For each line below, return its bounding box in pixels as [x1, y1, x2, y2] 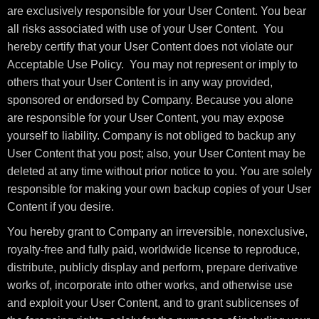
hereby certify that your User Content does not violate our [7, 41, 293, 53]
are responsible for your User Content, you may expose [7, 112, 284, 124]
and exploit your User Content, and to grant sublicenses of [7, 297, 298, 309]
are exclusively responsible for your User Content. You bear [7, 5, 306, 17]
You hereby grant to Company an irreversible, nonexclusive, [7, 226, 308, 238]
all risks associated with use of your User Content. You [7, 23, 283, 35]
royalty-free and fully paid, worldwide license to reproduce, [7, 244, 300, 256]
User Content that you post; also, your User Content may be [7, 147, 305, 159]
